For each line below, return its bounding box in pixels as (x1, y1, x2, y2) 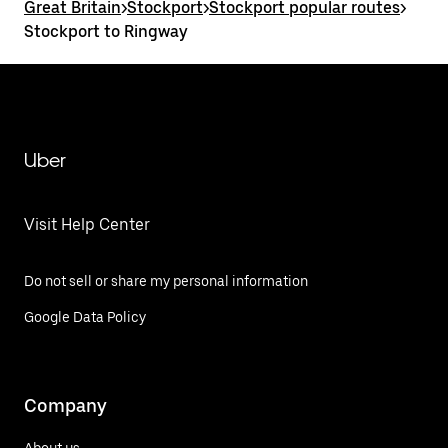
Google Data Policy (24, 309, 146, 325)
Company (24, 394, 107, 416)
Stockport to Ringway (24, 22, 188, 41)
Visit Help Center (24, 215, 150, 234)
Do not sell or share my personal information (24, 273, 308, 289)
